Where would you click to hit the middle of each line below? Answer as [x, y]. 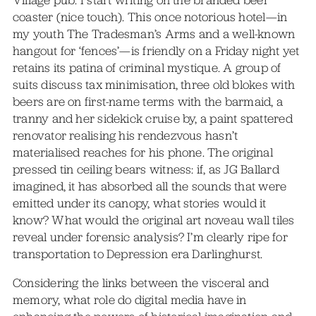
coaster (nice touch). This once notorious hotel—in [150, 17]
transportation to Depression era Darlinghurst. [138, 254]
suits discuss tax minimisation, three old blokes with [154, 84]
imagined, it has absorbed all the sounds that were [150, 186]
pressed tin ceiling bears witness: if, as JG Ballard [146, 169]
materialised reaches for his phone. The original [142, 152]
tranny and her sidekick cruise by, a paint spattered [152, 118]
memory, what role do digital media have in [129, 300]
